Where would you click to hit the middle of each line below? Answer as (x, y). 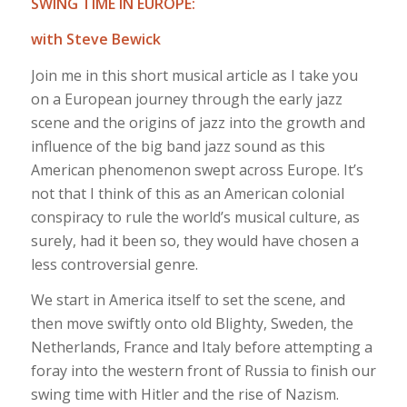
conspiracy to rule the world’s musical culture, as (195, 217)
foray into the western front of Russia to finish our (203, 371)
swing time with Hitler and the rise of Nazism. (184, 395)
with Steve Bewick (95, 40)
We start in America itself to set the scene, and (188, 300)
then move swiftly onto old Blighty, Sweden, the (192, 324)
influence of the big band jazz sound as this (178, 146)
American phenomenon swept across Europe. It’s (197, 169)
